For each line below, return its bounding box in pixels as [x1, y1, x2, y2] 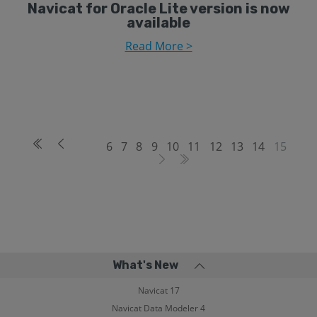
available [127, 14, 190, 31]
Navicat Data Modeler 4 [112, 302, 205, 314]
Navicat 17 [137, 284, 180, 296]
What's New [113, 258, 178, 272]
